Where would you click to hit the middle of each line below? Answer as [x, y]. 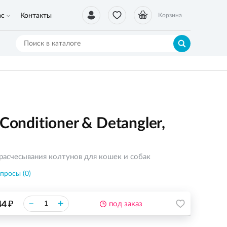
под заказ [125, 204]
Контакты [36, 16]
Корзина [170, 15]
